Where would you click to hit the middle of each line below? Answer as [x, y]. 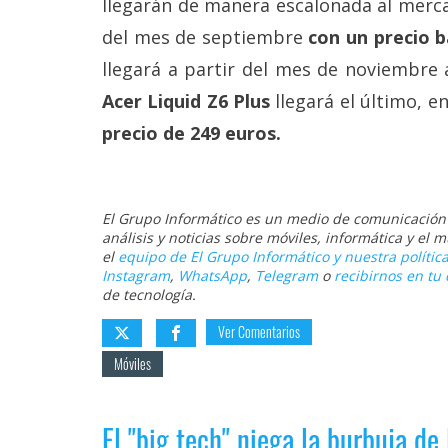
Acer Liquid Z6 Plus [186, 100]
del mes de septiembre [205, 36]
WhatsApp [212, 275]
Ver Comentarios [259, 331]
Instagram [136, 275]
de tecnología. [149, 294]
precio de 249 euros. [191, 132]
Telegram [286, 275]
